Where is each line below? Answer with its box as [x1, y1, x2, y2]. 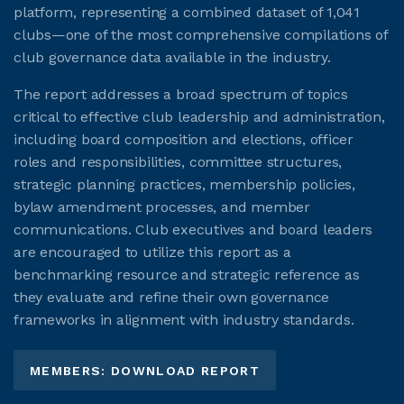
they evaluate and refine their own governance [14, 289, 330, 307]
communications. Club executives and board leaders [14, 221, 373, 239]
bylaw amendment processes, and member [14, 198, 310, 216]
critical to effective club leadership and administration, [14, 108, 385, 126]
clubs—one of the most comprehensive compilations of [14, 26, 388, 44]
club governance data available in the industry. [14, 49, 331, 67]
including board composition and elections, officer [14, 131, 353, 149]
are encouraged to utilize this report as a [14, 243, 291, 262]
